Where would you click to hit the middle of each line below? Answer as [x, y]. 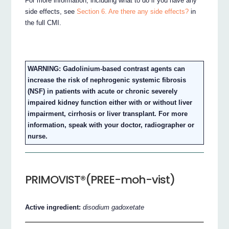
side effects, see [51, 12]
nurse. [38, 136]
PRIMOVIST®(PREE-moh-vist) [100, 180]
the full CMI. [43, 23]
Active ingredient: [54, 208]
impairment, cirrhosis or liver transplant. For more [108, 114]
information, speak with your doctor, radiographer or [111, 125]
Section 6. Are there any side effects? [133, 12]
